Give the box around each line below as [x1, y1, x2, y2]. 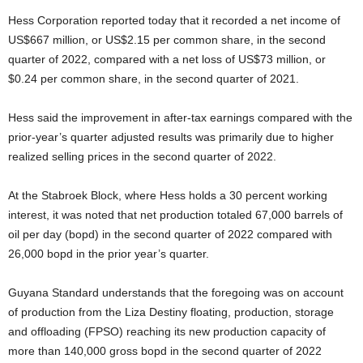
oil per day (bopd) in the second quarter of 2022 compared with [8, 228, 332, 241]
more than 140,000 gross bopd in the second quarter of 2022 [8, 344, 322, 357]
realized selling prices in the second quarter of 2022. [8, 150, 276, 163]
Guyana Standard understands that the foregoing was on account [8, 286, 344, 299]
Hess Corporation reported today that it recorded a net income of [8, 14, 340, 27]
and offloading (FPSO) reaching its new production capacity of [8, 325, 326, 338]
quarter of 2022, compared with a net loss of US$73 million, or [8, 53, 326, 66]
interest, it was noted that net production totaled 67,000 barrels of [8, 208, 343, 221]
